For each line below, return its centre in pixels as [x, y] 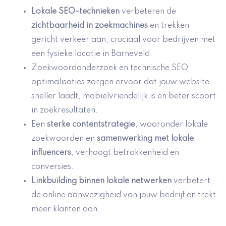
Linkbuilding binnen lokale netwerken [101, 181]
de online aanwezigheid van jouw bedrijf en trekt [124, 195]
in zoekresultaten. [65, 111]
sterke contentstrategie [91, 125]
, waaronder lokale [172, 125]
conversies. [52, 167]
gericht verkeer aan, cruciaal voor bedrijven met [123, 40]
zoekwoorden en [64, 139]
